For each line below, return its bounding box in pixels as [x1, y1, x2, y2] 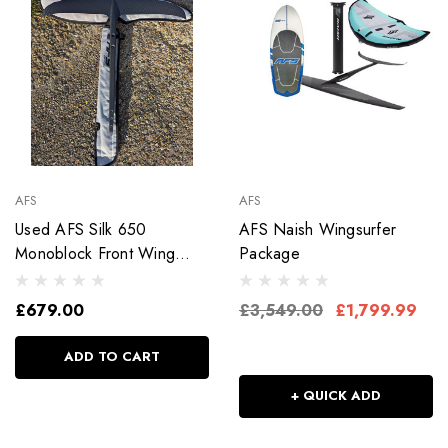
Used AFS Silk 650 [15, 217, 147, 241]
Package [239, 241, 300, 265]
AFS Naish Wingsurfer [239, 217, 396, 241]
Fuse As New [15, 265, 111, 289]
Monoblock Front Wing [15, 241, 175, 265]
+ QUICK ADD [291, 385, 381, 405]
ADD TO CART [64, 346, 160, 366]
